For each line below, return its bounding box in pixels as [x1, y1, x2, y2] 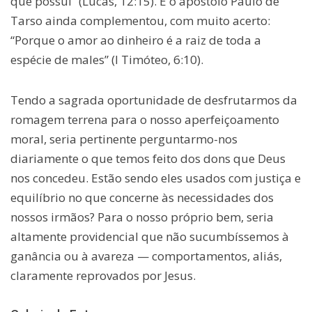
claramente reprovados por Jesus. [10, 267, 196, 284]
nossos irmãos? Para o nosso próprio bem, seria [10, 209, 274, 226]
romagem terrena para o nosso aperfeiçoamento [10, 111, 279, 128]
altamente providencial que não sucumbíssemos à [10, 228, 289, 245]
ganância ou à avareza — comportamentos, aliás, [10, 248, 282, 265]
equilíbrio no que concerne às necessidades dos [10, 189, 274, 206]
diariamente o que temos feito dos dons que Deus [10, 150, 286, 167]
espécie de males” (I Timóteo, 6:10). [10, 52, 203, 68]
